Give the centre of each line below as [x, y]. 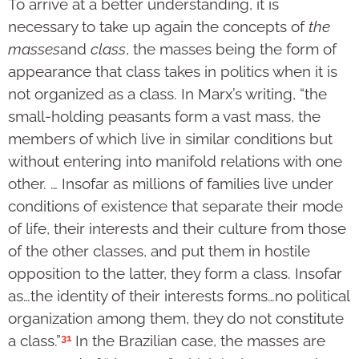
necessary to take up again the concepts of [158, 27]
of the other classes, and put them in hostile [159, 251]
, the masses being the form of [231, 49]
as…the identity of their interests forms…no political [179, 296]
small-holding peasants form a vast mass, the [164, 117]
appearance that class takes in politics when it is [173, 72]
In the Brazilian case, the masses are [198, 341]
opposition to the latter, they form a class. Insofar [175, 274]
